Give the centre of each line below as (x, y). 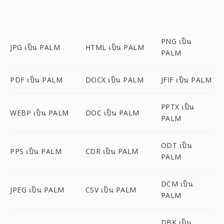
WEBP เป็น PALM (39, 112)
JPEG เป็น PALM (37, 189)
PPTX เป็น (177, 107)
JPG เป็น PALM (35, 47)
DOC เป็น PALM (112, 112)
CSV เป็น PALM (111, 189)
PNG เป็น (176, 41)
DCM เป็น (177, 184)
